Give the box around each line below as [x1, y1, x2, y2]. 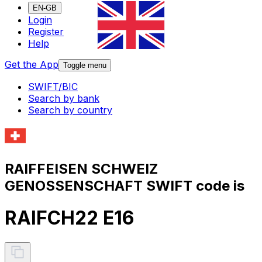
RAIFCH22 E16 [5, 206, 134, 230]
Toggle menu [63, 61, 106, 70]
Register [28, 26, 64, 38]
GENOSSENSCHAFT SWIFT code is [5, 177, 244, 194]
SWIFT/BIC [28, 81, 78, 93]
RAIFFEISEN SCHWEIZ [5, 160, 158, 177]
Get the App [5, 58, 58, 71]
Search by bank [28, 92, 99, 105]
